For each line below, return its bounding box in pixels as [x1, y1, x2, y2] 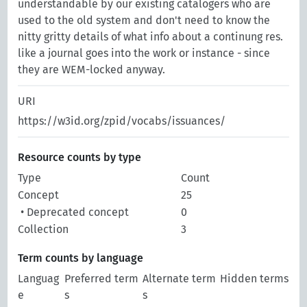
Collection [18, 223, 69, 236]
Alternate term [143, 272, 217, 285]
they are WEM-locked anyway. [18, 63, 166, 76]
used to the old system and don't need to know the [18, 14, 271, 27]
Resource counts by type [18, 151, 142, 164]
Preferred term [64, 272, 139, 285]
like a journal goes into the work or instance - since [18, 47, 271, 60]
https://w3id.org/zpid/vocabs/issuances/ [18, 114, 226, 127]
